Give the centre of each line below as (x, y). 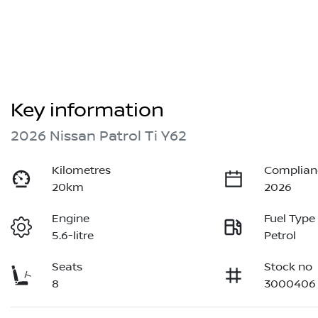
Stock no (289, 267)
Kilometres (82, 171)
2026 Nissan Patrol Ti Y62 (99, 137)
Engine (71, 219)
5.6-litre (73, 236)
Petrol (280, 236)
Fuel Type (290, 219)
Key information (87, 111)
